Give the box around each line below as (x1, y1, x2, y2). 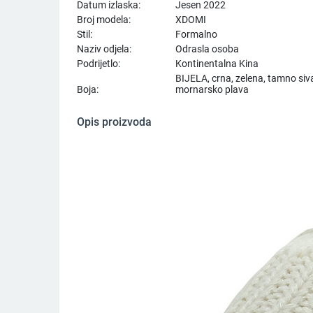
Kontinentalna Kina (175, 57, 259, 69)
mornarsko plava (175, 83, 249, 95)
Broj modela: (77, 13, 131, 25)
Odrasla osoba (175, 43, 239, 54)
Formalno (175, 28, 217, 40)
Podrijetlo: (77, 57, 120, 69)
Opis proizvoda (77, 115, 152, 129)
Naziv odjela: (77, 43, 131, 54)
